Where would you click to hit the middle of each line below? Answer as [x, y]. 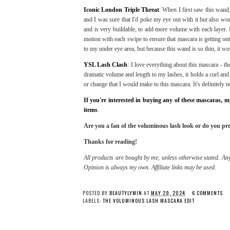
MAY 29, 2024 [168, 193]
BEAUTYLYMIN [126, 193]
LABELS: [93, 201]
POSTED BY [96, 193]
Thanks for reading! [110, 141]
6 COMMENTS [207, 193]
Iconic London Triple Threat [122, 9]
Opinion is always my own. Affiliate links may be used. [151, 168]
